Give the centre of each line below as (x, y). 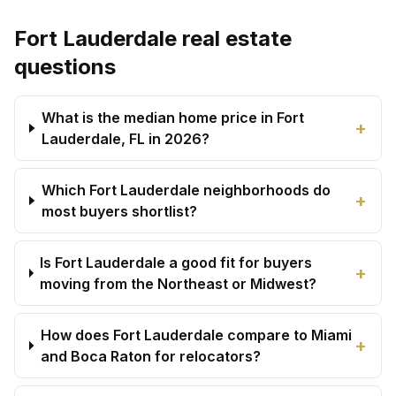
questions (65, 67)
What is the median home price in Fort (173, 118)
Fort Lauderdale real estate (153, 38)
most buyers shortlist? (119, 211)
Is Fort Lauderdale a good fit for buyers (176, 263)
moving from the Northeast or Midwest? (179, 284)
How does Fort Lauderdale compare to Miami (196, 335)
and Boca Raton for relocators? (150, 356)
